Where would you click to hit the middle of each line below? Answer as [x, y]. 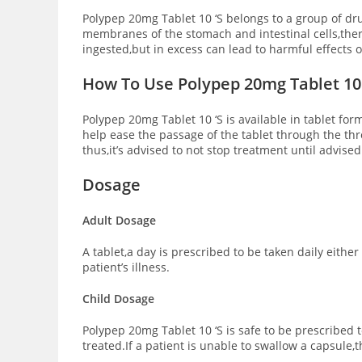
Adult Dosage [119, 220]
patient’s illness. [126, 267]
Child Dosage [120, 299]
